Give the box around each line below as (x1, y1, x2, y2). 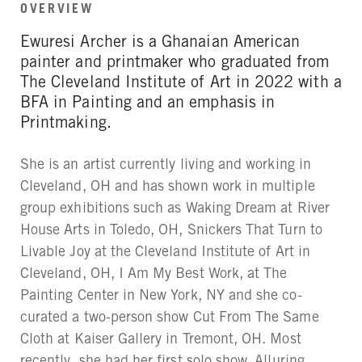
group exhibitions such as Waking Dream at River (20, 198, 330, 216)
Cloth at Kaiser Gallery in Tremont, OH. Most (20, 329, 301, 347)
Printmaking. (20, 112, 112, 132)
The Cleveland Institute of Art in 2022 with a (20, 72, 342, 91)
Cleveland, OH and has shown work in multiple (20, 176, 315, 194)
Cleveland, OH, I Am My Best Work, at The (20, 263, 288, 281)
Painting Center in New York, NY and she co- (20, 285, 302, 303)
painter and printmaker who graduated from (20, 52, 330, 71)
